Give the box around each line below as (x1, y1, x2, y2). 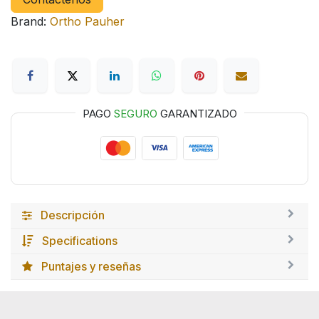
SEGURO (113, 106, 157, 120)
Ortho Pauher (50, 14, 125, 29)
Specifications (42, 234, 117, 249)
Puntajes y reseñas (41, 259, 141, 274)
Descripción (41, 208, 105, 223)
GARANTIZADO (157, 106, 237, 120)
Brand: (11, 14, 46, 29)
